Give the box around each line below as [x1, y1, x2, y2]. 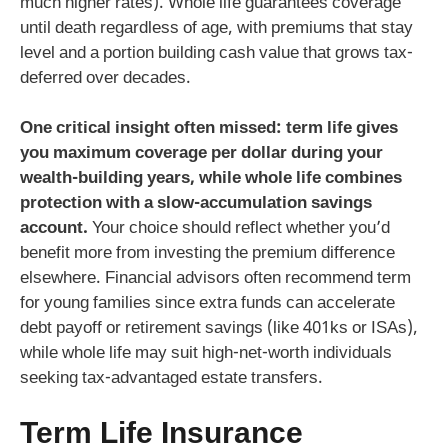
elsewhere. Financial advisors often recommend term [20, 268, 411, 291]
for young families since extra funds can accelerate [20, 293, 395, 316]
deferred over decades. [20, 67, 191, 90]
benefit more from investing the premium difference [20, 243, 395, 266]
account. [20, 218, 88, 241]
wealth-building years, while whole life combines [20, 168, 402, 191]
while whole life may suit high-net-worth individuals [20, 343, 392, 366]
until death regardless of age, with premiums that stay [20, 17, 413, 40]
